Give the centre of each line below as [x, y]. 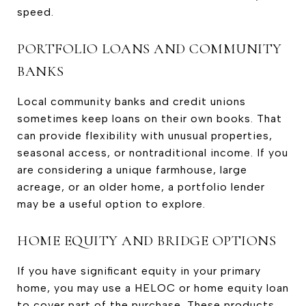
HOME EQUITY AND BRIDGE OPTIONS [147, 240]
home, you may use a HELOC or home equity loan [153, 288]
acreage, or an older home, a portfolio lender [141, 186]
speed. [36, 12]
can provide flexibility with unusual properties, [145, 135]
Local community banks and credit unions [131, 101]
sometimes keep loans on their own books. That [150, 118]
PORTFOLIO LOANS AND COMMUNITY [150, 48]
